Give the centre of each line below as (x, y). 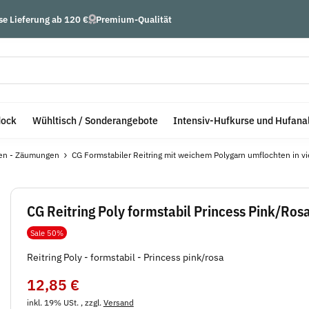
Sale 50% (47, 232)
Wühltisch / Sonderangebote (95, 120)
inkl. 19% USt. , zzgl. (65, 302)
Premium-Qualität (134, 19)
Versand (118, 302)
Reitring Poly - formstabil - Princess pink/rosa (125, 257)
